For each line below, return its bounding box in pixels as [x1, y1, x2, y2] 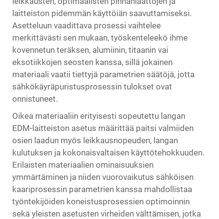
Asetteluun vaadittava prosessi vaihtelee [12, 21, 161, 30]
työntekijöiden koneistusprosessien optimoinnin [12, 197, 190, 206]
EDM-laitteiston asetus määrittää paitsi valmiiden [12, 123, 194, 133]
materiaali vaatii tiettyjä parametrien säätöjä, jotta [12, 69, 195, 79]
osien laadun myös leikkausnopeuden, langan [12, 135, 178, 145]
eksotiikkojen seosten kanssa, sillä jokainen [12, 57, 173, 67]
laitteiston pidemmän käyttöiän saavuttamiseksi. [12, 8, 192, 18]
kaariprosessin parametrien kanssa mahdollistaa [12, 184, 192, 194]
